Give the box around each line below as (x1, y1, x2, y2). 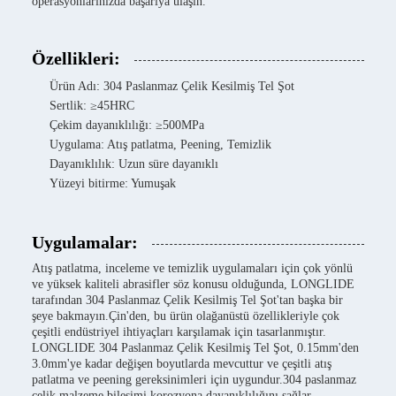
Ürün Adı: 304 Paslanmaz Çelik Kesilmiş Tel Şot (49, 80, 294, 93)
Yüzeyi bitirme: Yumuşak (49, 177, 176, 190)
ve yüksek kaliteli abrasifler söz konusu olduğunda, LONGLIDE (32, 278, 354, 291)
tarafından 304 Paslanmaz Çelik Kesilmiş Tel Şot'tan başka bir (32, 293, 343, 307)
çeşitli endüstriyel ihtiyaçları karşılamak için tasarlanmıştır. (32, 325, 326, 339)
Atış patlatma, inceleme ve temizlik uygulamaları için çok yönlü (32, 262, 353, 275)
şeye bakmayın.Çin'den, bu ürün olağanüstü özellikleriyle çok (32, 309, 339, 323)
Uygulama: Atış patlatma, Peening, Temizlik (49, 138, 271, 151)
